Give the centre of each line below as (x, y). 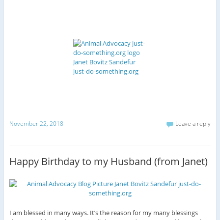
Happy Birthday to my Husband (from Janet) (108, 161)
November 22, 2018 (36, 124)
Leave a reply (193, 124)
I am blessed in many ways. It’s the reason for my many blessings (103, 212)
